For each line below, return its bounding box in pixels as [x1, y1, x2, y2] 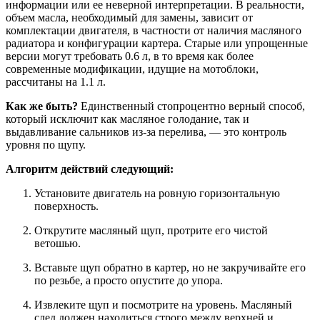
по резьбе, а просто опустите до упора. [34, 274, 223, 286]
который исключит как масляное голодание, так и [6, 112, 249, 125]
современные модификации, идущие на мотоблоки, [6, 62, 259, 75]
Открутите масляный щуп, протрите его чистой [34, 224, 268, 236]
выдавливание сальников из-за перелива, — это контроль [6, 125, 286, 138]
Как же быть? [6, 99, 78, 112]
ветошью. [34, 236, 81, 249]
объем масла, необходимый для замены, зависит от [6, 11, 253, 24]
